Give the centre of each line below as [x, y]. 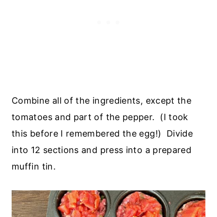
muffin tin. [34, 166]
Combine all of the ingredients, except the [102, 100]
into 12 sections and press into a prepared [102, 150]
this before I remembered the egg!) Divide [102, 133]
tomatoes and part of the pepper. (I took [100, 117]
